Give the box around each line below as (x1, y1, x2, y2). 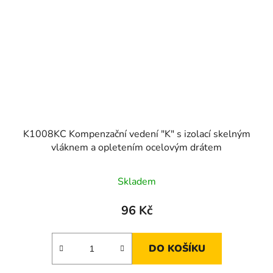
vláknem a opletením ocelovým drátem (51, 140, 222, 154)
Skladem (117, 174, 156, 188)
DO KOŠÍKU (148, 241, 205, 255)
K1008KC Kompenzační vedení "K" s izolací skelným (23, 127, 250, 141)
